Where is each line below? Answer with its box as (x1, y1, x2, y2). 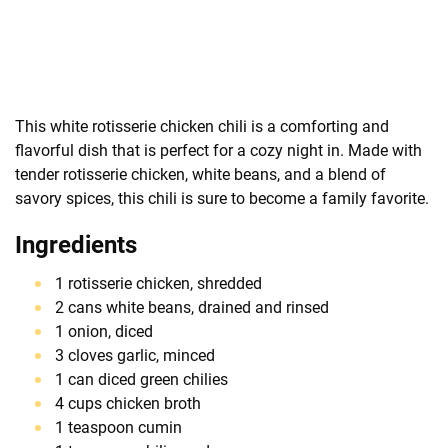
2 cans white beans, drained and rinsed (55, 297, 329, 317)
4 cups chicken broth (55, 393, 201, 413)
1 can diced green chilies (55, 369, 228, 389)
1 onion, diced (55, 321, 153, 341)
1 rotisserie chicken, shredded (55, 273, 262, 293)
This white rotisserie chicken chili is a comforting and (15, 116, 389, 136)
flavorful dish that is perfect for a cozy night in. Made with (15, 140, 422, 160)
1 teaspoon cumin (55, 417, 182, 437)
